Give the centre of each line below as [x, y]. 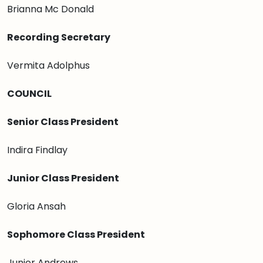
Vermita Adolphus [48, 65]
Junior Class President [63, 178]
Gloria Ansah [36, 206]
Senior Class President [63, 122]
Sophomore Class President [77, 235]
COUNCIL [29, 94]
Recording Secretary [59, 37]
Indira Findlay [37, 150]
